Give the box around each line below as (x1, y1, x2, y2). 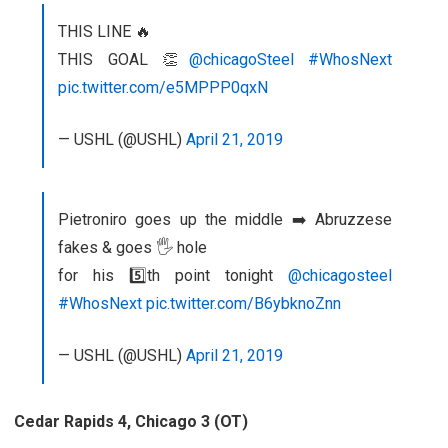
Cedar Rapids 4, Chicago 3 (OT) (14, 411, 248, 431)
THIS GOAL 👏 (58, 49, 189, 69)
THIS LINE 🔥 (58, 21, 151, 41)
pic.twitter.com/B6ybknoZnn (146, 293, 341, 313)
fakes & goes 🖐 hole (58, 237, 207, 257)
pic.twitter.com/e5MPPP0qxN (58, 77, 268, 97)
